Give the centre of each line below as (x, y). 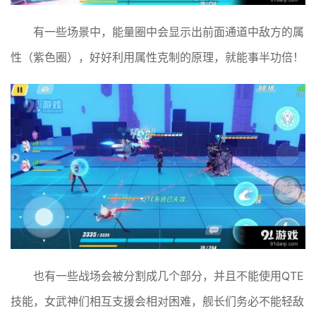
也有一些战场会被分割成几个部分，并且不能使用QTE (169, 276)
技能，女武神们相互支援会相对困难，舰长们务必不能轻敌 (157, 302)
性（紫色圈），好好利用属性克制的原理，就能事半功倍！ (157, 57)
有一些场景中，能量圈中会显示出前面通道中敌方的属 (169, 31)
